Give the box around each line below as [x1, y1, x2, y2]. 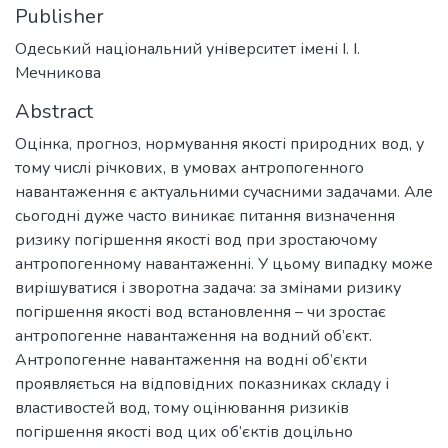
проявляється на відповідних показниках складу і [15, 373, 389, 396]
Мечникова [15, 62, 101, 85]
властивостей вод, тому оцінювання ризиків [15, 397, 349, 420]
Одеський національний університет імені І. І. [15, 38, 360, 61]
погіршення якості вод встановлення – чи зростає [15, 301, 386, 324]
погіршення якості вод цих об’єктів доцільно [15, 421, 353, 444]
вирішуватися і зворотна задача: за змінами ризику [15, 277, 401, 300]
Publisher [15, 3, 104, 31]
